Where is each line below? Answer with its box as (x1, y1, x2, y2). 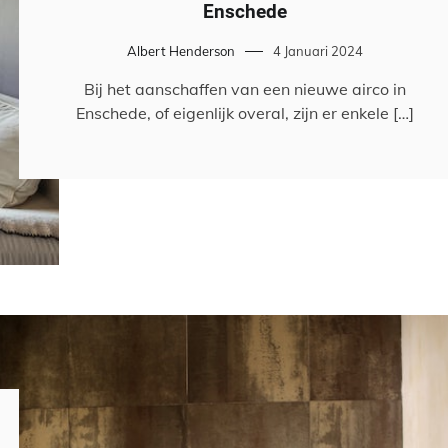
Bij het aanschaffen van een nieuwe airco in (84, 78, 406, 99)
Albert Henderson (127, 42, 235, 59)
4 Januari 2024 (273, 42, 363, 59)
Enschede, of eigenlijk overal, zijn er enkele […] (76, 102, 414, 123)
